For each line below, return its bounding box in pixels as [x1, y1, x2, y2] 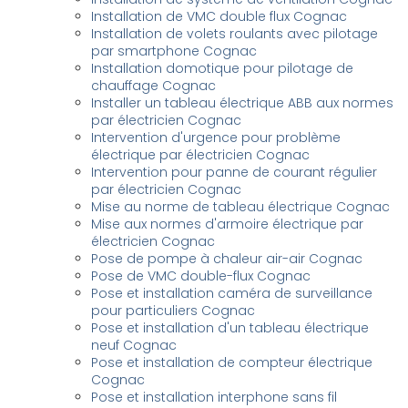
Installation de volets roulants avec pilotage [91, 25, 379, 43]
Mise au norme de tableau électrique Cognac [91, 198, 391, 216]
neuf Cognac [91, 336, 178, 354]
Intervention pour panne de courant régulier [91, 163, 378, 181]
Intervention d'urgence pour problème [91, 128, 342, 147]
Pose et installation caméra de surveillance [91, 284, 373, 302]
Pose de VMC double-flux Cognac [91, 267, 311, 285]
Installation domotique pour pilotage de [91, 59, 354, 77]
